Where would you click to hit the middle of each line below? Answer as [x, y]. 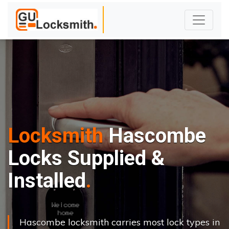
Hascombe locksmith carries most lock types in [120, 222]
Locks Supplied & [86, 158]
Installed [47, 181]
